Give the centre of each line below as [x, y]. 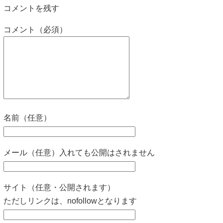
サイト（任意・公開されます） [59, 187]
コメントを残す [31, 8]
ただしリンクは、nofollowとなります [70, 201]
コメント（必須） [35, 29]
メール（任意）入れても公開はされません [79, 152]
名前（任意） [27, 117]
